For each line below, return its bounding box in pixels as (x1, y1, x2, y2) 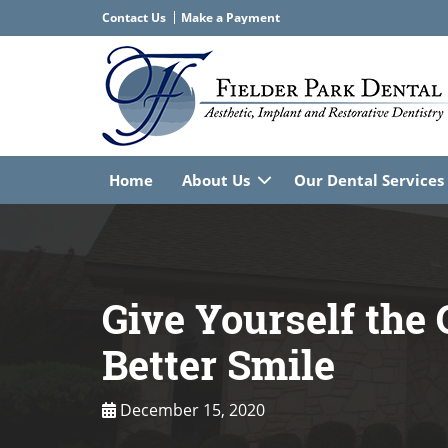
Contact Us (102, 9, 166, 26)
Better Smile (102, 338, 335, 391)
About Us (182, 170, 250, 190)
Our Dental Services (294, 170, 444, 190)
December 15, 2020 (116, 399, 265, 421)
